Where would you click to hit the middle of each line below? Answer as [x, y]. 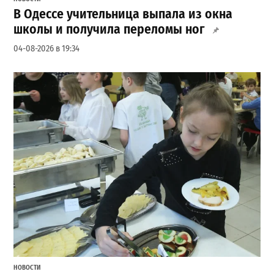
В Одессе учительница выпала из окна [123, 14]
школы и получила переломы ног [109, 29]
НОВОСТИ [28, 267]
